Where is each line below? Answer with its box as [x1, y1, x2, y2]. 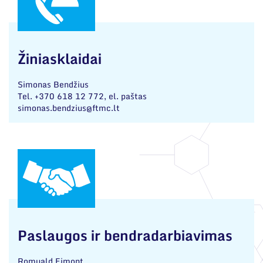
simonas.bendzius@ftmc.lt [18, 101, 120, 114]
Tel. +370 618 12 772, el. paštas [18, 89, 147, 103]
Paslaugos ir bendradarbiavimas [18, 224, 232, 247]
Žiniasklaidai [18, 47, 102, 70]
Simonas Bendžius [18, 77, 89, 91]
